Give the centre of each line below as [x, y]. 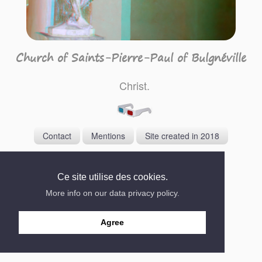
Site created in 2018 [182, 136]
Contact [57, 136]
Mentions [108, 136]
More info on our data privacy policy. [112, 193]
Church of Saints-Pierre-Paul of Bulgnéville [131, 58]
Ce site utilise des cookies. [112, 177]
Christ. [135, 86]
